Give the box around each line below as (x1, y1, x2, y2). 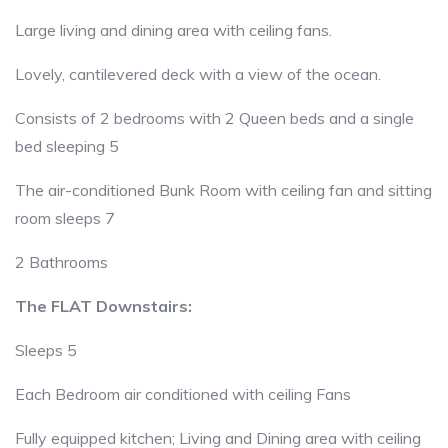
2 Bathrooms (15, 252, 108, 273)
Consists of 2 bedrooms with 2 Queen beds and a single (15, 108, 414, 129)
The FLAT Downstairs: (15, 296, 192, 317)
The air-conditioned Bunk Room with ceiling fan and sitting (15, 180, 432, 201)
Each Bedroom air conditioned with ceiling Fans (15, 384, 351, 405)
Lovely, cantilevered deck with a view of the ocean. (15, 64, 381, 85)
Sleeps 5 (15, 340, 77, 361)
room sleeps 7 (15, 208, 115, 229)
